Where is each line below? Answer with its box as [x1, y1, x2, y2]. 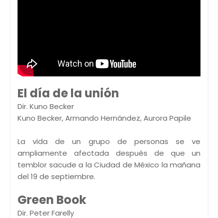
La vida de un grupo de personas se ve [18, 136, 200, 147]
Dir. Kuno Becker [18, 101, 74, 112]
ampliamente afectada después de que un [18, 148, 200, 159]
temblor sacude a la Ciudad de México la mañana [18, 160, 200, 170]
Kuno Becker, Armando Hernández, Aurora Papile [18, 113, 191, 124]
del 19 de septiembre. [18, 171, 95, 182]
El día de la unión [18, 85, 119, 102]
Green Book [18, 192, 86, 208]
